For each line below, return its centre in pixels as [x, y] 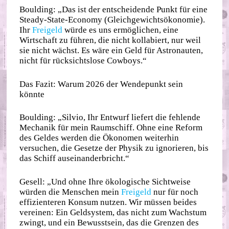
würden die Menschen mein [71, 192]
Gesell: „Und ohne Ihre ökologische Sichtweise [105, 181]
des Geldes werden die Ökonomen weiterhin [99, 138]
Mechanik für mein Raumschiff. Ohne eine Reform [111, 128]
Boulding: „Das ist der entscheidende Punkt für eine [114, 10]
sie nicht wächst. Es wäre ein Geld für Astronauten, [111, 51]
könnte [32, 94]
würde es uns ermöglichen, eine [121, 30]
